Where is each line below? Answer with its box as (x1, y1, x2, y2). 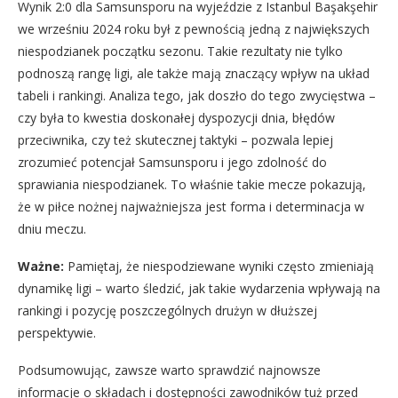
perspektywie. (18, 323, 96, 341)
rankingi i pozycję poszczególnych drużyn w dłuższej (18, 301, 317, 319)
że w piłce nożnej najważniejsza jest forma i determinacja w (18, 197, 364, 215)
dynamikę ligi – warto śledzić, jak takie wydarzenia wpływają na (18, 279, 380, 297)
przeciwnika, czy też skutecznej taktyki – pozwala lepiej (18, 131, 333, 148)
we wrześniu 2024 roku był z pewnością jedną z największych (18, 20, 370, 37)
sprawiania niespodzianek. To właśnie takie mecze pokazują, (18, 175, 366, 193)
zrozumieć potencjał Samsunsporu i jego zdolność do (18, 153, 327, 171)
